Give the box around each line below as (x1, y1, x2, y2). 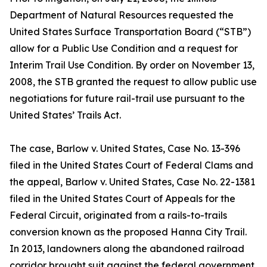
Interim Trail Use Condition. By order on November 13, (10, 59, 254, 72)
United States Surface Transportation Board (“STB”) (10, 26, 251, 38)
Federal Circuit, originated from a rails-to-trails (10, 209, 227, 222)
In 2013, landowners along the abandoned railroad (10, 243, 244, 255)
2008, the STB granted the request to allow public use (10, 76, 257, 88)
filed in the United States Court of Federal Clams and (10, 159, 253, 172)
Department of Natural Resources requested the (10, 9, 234, 21)
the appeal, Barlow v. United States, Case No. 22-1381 (10, 176, 255, 188)
